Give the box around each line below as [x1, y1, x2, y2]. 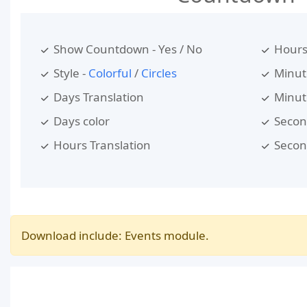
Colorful [88, 64, 132, 81]
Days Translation [53, 88, 144, 105]
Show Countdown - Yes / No [53, 40, 202, 57]
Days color [53, 112, 110, 129]
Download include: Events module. [21, 227, 209, 243]
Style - [53, 64, 88, 81]
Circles [141, 64, 177, 81]
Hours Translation [53, 136, 151, 153]
